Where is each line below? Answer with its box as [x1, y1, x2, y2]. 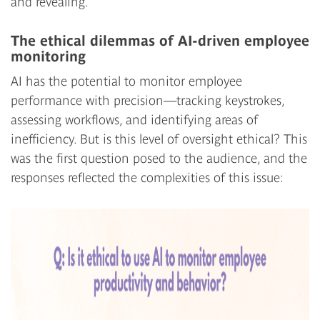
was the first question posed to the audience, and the [11, 150, 307, 166]
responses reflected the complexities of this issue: [11, 169, 284, 185]
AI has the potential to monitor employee [11, 73, 242, 89]
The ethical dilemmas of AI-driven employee [11, 31, 309, 49]
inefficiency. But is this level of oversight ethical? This [11, 131, 307, 146]
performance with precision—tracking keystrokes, [11, 92, 284, 108]
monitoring [11, 47, 86, 64]
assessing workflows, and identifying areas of [11, 111, 258, 127]
